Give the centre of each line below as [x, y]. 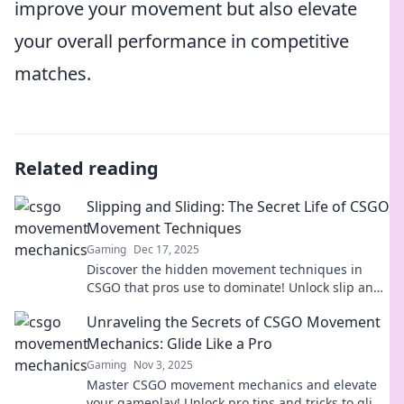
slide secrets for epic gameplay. [182, 305]
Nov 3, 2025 [163, 365]
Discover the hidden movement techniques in [225, 269]
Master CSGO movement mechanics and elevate [232, 385]
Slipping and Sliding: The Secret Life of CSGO [238, 207]
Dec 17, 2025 [166, 249]
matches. [53, 73]
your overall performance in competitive [182, 41]
